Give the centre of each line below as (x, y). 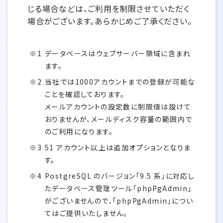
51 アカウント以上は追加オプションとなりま (118, 147)
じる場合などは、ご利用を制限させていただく (109, 8)
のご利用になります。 (79, 131)
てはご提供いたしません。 (86, 213)
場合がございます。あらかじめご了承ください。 (110, 21)
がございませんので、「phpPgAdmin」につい (119, 201)
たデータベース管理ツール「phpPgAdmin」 (118, 188)
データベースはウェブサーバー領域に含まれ (118, 53)
